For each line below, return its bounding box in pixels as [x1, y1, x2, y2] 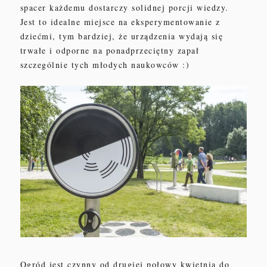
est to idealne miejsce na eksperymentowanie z [24, 15, 221, 27]
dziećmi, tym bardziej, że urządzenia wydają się [20, 30, 223, 42]
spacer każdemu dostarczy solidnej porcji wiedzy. [20, 1, 229, 13]
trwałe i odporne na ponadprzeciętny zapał [20, 44, 200, 56]
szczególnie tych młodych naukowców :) [20, 58, 190, 70]
